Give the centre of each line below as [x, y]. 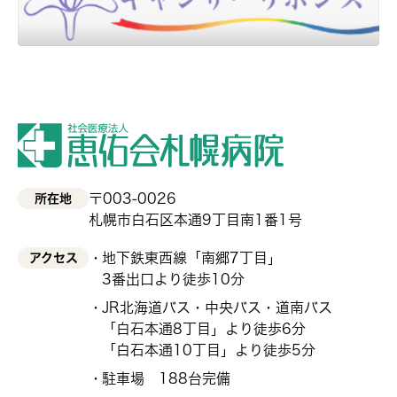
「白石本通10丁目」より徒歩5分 [209, 350]
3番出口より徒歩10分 [173, 280]
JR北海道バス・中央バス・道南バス [217, 308]
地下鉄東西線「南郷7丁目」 [192, 258]
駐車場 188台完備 [166, 379]
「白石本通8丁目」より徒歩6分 [204, 329]
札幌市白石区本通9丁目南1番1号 [195, 220]
